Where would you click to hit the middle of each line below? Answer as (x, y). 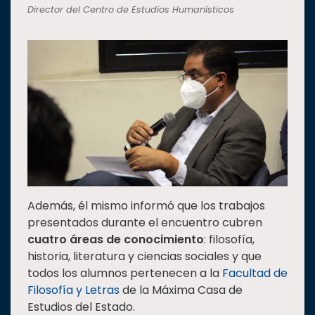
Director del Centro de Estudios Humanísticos (131, 10)
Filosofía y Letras (73, 290)
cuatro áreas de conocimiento (116, 240)
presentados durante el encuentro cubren (145, 223)
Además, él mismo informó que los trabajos (146, 206)
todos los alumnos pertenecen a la (125, 274)
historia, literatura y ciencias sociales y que (144, 257)
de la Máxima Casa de (181, 290)
